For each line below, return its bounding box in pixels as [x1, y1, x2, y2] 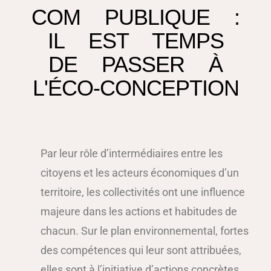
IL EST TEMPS [47, 28, 224, 53]
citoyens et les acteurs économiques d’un [41, 166, 239, 179]
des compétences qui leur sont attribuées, [41, 243, 241, 256]
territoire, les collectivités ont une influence [41, 185, 245, 198]
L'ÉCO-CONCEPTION [32, 75, 239, 100]
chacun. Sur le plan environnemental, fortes [41, 224, 249, 237]
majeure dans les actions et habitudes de [41, 204, 237, 218]
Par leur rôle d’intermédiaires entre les [41, 146, 223, 160]
